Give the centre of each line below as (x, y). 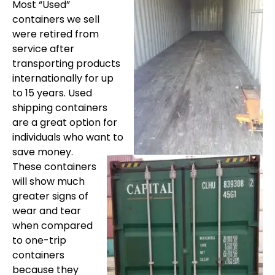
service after (43, 49)
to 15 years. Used (52, 93)
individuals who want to (68, 137)
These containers (54, 167)
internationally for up (63, 79)
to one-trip (39, 241)
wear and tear (47, 211)
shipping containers (60, 108)
